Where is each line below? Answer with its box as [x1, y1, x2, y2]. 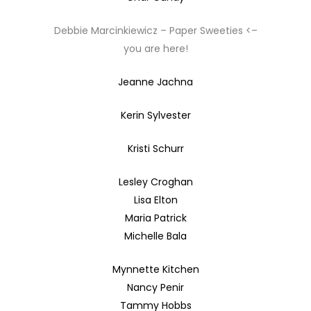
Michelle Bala [124, 229, 187, 243]
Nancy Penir [127, 280, 184, 294]
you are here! [123, 42, 188, 56]
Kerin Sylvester [120, 108, 191, 122]
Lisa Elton [133, 193, 178, 207]
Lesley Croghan [118, 175, 193, 189]
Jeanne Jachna [118, 75, 193, 89]
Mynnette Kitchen [112, 262, 199, 276]
